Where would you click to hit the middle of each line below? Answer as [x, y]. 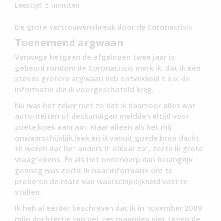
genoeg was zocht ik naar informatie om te [94, 170]
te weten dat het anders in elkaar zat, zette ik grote [109, 149]
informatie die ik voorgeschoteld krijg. [84, 90]
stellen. [28, 192]
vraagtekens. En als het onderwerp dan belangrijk [104, 160]
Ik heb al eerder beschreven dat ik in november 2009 [109, 208]
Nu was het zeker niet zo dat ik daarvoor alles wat [105, 105]
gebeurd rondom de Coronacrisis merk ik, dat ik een [108, 68]
